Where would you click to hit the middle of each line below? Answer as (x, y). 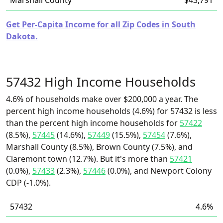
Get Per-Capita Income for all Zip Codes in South (101, 24)
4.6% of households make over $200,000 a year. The (102, 99)
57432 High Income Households (101, 82)
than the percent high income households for (93, 123)
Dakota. (22, 36)
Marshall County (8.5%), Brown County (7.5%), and (99, 147)
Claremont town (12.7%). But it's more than (88, 159)
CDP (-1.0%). (28, 183)
